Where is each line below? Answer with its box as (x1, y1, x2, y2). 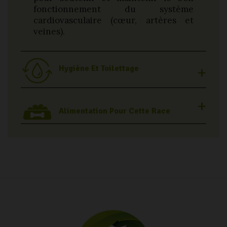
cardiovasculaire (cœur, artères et (33, 15, 194, 26)
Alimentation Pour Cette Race (59, 105, 170, 116)
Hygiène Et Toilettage (59, 63, 139, 74)
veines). (33, 26, 65, 37)
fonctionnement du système (33, 4, 194, 15)
